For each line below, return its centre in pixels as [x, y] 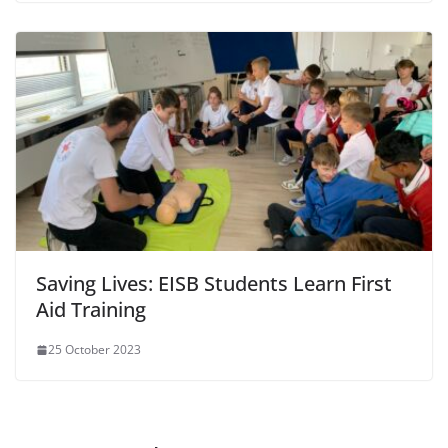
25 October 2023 [94, 350]
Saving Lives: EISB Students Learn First [214, 284]
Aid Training [91, 310]
